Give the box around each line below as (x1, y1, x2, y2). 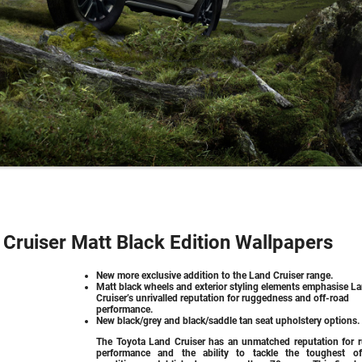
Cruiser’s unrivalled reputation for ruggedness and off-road (96, 292, 349, 304)
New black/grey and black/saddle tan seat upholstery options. (96, 314, 360, 326)
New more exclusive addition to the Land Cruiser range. (96, 269, 333, 281)
